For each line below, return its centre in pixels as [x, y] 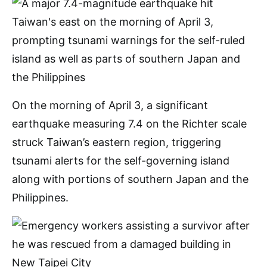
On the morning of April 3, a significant [110, 105]
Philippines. [40, 198]
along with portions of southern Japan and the [130, 179]
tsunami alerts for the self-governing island [121, 161]
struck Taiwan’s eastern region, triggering [117, 142]
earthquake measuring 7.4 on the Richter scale [129, 124]
